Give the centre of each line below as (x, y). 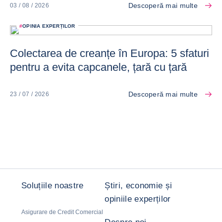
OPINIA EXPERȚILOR (49, 26)
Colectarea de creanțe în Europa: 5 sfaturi (110, 54)
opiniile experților (138, 199)
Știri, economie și (139, 186)
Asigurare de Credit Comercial (62, 212)
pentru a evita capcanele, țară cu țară (98, 67)
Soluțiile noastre (53, 186)
